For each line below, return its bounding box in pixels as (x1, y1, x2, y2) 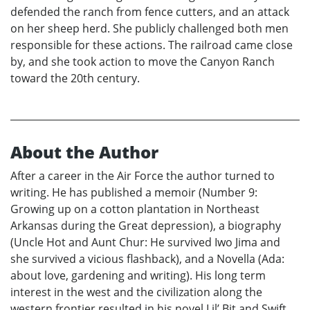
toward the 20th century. (10, 70, 140, 86)
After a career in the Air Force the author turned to (10, 167, 275, 183)
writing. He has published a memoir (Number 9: (10, 184, 257, 200)
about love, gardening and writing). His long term (10, 267, 266, 283)
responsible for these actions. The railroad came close (10, 37, 293, 53)
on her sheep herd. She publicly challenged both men (10, 20, 289, 36)
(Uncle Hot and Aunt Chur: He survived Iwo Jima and (10, 234, 280, 250)
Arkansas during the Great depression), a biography (10, 217, 281, 233)
